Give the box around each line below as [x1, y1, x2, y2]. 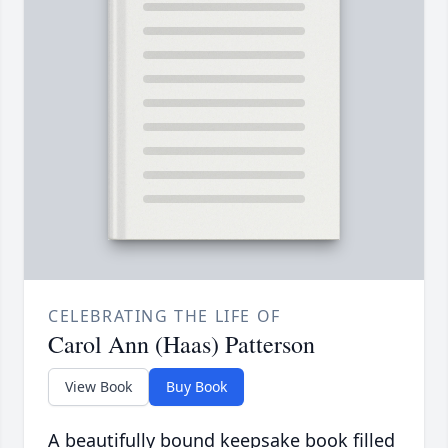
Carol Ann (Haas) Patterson [48, 328, 315, 361]
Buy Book [166, 377, 227, 397]
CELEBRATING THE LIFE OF [48, 305, 281, 328]
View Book [65, 377, 132, 397]
